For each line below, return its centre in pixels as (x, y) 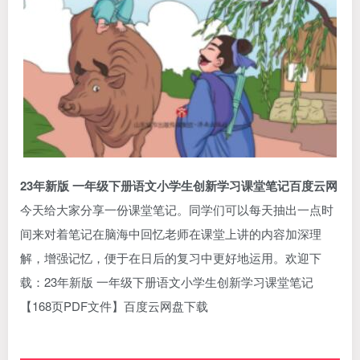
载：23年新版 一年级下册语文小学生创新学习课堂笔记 (167, 282)
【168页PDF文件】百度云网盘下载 (114, 306)
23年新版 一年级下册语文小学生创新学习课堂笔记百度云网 (179, 186)
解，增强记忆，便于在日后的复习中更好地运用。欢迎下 (171, 258)
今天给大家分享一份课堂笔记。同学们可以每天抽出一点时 (177, 209)
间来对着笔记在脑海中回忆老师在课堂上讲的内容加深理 (171, 233)
